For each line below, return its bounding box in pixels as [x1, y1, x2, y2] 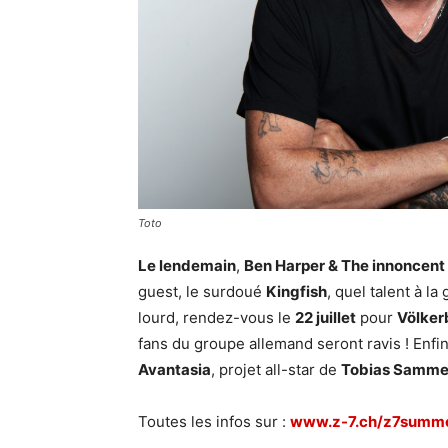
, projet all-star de [211, 360, 341, 379]
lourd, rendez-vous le [138, 308, 295, 327]
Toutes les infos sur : [138, 412, 290, 431]
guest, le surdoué [138, 282, 266, 301]
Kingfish [266, 282, 327, 301]
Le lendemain [138, 256, 236, 275]
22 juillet [295, 308, 356, 327]
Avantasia [138, 360, 211, 379]
